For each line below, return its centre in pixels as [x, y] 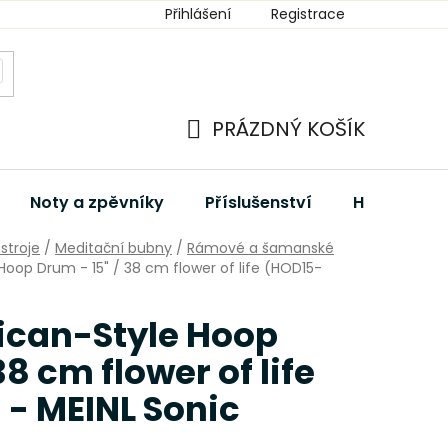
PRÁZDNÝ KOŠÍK [288, 129]
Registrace [308, 14]
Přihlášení [198, 14]
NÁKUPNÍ [228, 152]
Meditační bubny [113, 247]
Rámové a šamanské [260, 247]
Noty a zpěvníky [97, 202]
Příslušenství [258, 202]
